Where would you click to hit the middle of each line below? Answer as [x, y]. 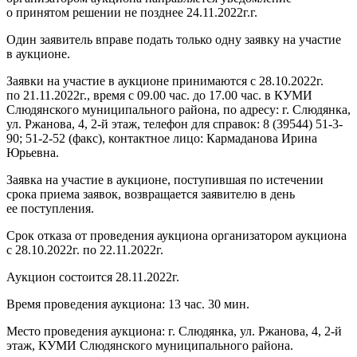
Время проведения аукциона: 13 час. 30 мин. [128, 304]
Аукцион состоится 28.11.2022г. [93, 277]
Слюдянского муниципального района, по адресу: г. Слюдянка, [178, 109]
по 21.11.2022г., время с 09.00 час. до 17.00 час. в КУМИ [159, 95]
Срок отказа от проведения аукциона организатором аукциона [177, 235]
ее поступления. [50, 208]
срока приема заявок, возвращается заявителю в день [151, 194]
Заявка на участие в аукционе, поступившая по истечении [165, 179]
